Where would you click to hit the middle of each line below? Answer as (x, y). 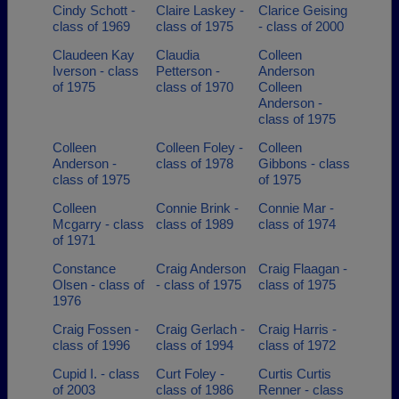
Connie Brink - (197, 208)
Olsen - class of (98, 285)
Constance (84, 269)
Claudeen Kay (94, 55)
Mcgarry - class (98, 224)
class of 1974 (297, 224)
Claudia (177, 55)
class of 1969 (91, 26)
